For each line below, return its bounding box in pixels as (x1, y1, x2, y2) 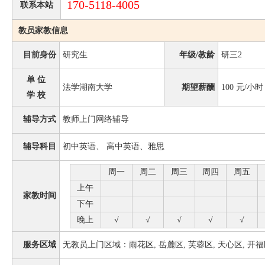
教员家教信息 (18, 26, 68, 35)
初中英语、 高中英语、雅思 (63, 142, 164, 151)
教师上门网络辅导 (63, 115, 129, 124)
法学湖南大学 (63, 83, 112, 92)
